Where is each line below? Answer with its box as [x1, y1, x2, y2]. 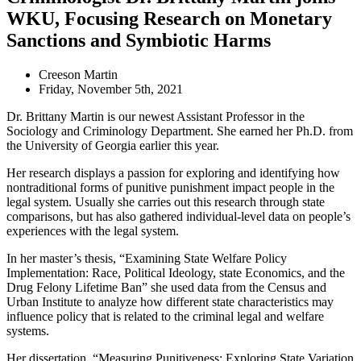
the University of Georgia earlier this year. [6, 138, 222, 152]
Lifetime [75, 280, 118, 294]
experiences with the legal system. [6, 223, 179, 238]
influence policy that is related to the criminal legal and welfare [6, 309, 324, 323]
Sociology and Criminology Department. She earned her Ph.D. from [6, 123, 353, 138]
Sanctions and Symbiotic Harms [6, 29, 271, 51]
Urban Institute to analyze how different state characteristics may [6, 294, 334, 309]
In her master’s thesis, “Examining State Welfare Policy [6, 251, 287, 265]
